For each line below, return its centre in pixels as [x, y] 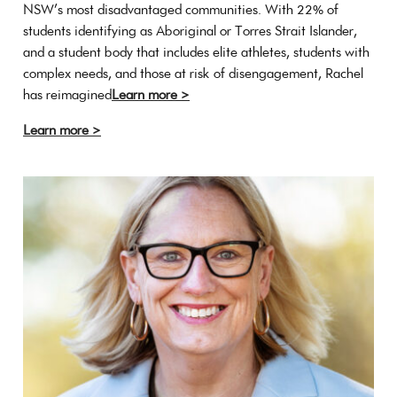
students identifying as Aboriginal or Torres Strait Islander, [190, 30]
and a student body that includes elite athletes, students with [196, 51]
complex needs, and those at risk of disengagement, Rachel [193, 73]
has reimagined [67, 94]
